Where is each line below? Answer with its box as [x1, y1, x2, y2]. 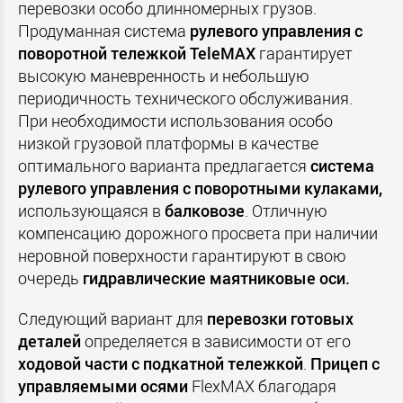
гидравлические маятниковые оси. [83, 267, 350, 290]
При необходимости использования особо [18, 110, 333, 132]
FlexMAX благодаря [188, 375, 336, 398]
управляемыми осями [18, 375, 188, 398]
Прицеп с [310, 353, 380, 375]
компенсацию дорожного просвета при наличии [18, 222, 378, 245]
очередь [18, 267, 83, 290]
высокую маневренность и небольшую [18, 65, 309, 87]
